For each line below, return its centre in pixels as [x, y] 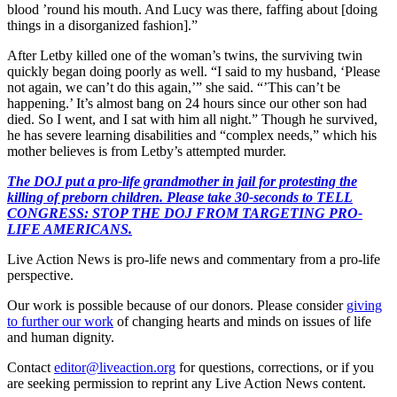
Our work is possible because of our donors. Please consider [175, 305]
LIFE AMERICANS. [70, 229]
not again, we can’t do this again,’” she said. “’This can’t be [174, 87]
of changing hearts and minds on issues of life [244, 321]
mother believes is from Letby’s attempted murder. [147, 151]
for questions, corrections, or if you [276, 367]
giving [364, 305]
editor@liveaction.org [115, 367]
